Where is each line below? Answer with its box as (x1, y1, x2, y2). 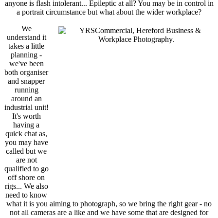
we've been (9, 59, 44, 68)
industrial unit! (4, 103, 49, 112)
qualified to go (4, 164, 49, 173)
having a (13, 121, 39, 129)
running (14, 86, 38, 94)
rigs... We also (4, 182, 48, 191)
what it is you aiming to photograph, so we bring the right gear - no (6, 200, 212, 208)
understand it (6, 33, 46, 42)
